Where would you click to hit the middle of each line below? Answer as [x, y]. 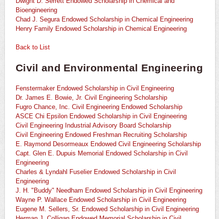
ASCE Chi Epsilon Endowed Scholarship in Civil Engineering [101, 116]
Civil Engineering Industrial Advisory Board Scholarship [93, 126]
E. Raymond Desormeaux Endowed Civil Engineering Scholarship [108, 144]
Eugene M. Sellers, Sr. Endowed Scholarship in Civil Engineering [107, 209]
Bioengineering [36, 10]
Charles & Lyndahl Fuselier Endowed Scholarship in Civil [96, 172]
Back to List [33, 47]
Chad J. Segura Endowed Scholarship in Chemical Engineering [104, 20]
